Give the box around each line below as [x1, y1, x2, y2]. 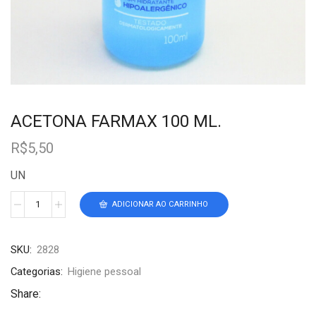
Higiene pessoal [68, 265, 141, 278]
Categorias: [11, 265, 63, 278]
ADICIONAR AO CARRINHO [112, 200, 209, 209]
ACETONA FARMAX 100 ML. [11, 111, 221, 131]
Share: [11, 286, 41, 300]
